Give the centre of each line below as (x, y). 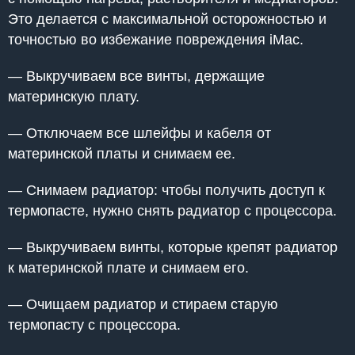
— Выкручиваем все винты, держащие (136, 76)
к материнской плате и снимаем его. (128, 267)
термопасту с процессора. (94, 324)
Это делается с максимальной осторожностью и (167, 19)
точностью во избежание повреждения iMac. (156, 39)
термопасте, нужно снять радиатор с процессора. (172, 210)
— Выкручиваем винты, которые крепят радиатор (173, 247)
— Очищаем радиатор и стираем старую (143, 304)
